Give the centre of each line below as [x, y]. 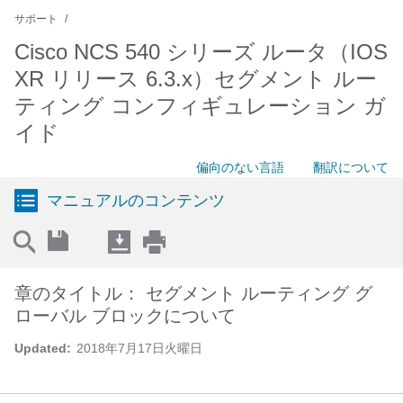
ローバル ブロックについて [125, 316]
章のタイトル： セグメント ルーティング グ [193, 293]
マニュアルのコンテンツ [136, 201]
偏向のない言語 [240, 167]
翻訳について [351, 167]
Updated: [43, 348]
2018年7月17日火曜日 [139, 348]
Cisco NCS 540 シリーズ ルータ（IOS [201, 52]
